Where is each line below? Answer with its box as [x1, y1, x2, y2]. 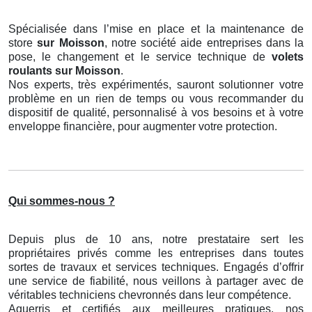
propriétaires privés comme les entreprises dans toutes [8, 247, 304, 260]
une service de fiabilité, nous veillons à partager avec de [8, 275, 304, 288]
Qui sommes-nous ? [8, 195, 115, 208]
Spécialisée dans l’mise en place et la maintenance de [8, 23, 304, 36]
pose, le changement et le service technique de [8, 51, 272, 63]
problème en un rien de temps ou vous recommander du [8, 93, 304, 105]
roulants [8, 65, 52, 77]
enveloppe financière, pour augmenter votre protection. [8, 120, 277, 133]
